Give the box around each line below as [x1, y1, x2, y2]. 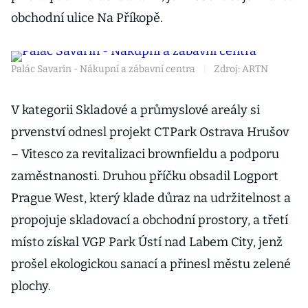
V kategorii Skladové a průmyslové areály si [11, 102, 260, 118]
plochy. [11, 278, 51, 294]
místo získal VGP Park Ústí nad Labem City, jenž [11, 234, 283, 250]
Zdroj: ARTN [214, 63, 268, 75]
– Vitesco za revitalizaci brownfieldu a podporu [11, 146, 279, 162]
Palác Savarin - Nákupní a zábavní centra [11, 63, 195, 75]
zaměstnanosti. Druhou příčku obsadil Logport [11, 168, 278, 184]
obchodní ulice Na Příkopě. [11, 10, 163, 25]
